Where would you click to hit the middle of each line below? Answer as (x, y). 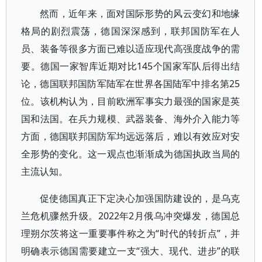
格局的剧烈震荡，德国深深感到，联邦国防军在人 (131, 31)
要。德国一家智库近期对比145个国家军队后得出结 (131, 66)
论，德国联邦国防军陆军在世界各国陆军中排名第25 (131, 84)
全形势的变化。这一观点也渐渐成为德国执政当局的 (131, 154)
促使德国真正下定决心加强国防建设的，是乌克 (140, 198)
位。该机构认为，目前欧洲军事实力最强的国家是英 (131, 101)
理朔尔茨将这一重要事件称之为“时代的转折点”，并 (131, 233)
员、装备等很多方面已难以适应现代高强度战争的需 (131, 49)
